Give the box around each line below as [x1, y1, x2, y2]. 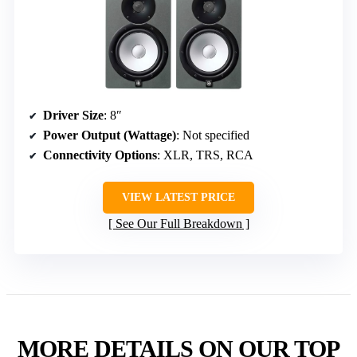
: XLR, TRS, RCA [157, 148, 253, 163]
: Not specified [176, 128, 249, 143]
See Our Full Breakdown [115, 217, 242, 231]
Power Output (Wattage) [43, 128, 176, 143]
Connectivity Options [43, 148, 157, 163]
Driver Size [43, 108, 104, 123]
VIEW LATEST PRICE [122, 191, 235, 204]
